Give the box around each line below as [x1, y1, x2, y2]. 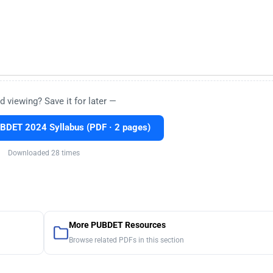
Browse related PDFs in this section [68, 236, 184, 245]
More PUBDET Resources [68, 220, 166, 231]
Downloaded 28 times [7, 149, 80, 158]
